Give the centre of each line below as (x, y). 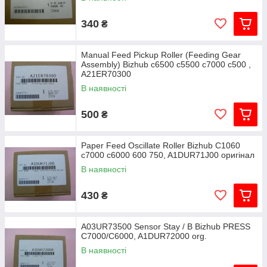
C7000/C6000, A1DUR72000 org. (144, 236)
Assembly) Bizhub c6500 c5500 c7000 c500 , (166, 64)
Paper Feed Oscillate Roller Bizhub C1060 (161, 145)
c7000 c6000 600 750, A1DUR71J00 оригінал (168, 155)
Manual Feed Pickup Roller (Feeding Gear (161, 55)
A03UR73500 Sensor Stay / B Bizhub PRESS (166, 226)
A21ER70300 (106, 74)
